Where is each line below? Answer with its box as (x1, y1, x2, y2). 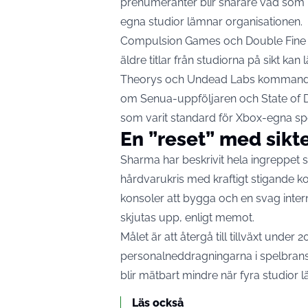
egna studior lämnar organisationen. (120, 15, 302, 29)
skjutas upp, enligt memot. (120, 211, 254, 225)
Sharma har (120, 153, 182, 167)
